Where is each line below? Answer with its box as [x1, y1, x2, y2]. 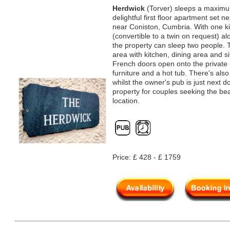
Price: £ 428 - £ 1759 [112, 153, 181, 161]
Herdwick [112, 4, 145, 12]
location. [112, 97, 140, 105]
